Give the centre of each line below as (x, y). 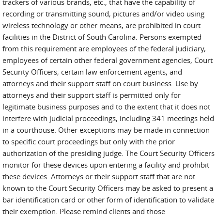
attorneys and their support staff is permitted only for (92, 95)
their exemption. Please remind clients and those (84, 211)
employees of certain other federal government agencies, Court (108, 60)
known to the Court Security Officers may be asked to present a (108, 188)
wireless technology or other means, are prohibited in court (101, 25)
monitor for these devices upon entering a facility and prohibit (106, 165)
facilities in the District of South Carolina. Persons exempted (102, 37)
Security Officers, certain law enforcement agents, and (92, 72)
